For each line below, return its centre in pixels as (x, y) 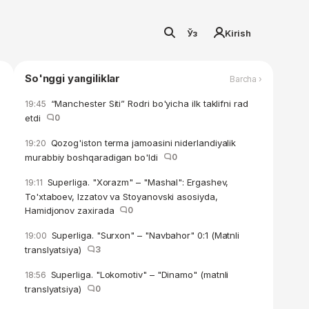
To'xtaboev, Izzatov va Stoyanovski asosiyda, (121, 197)
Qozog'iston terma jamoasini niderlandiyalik (142, 143)
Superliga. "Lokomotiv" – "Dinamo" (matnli (138, 275)
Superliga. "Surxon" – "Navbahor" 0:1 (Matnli (144, 235)
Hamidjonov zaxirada (72, 210)
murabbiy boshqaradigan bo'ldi (94, 157)
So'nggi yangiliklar (73, 78)
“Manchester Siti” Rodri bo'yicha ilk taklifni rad (148, 103)
